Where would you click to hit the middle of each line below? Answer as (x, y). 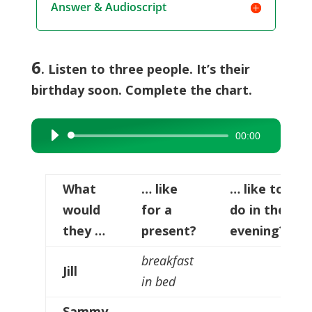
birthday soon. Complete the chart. (141, 90)
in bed (158, 281)
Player (56, 157)
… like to (257, 189)
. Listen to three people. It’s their (145, 69)
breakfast (167, 260)
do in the (257, 210)
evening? (257, 231)
